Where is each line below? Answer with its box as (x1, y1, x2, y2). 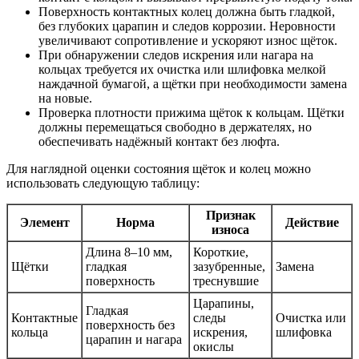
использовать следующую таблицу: (6, 175, 200, 190)
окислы (193, 339, 234, 353)
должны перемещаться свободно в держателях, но (38, 119, 312, 134)
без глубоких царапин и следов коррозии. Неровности (38, 18, 336, 33)
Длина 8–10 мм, (86, 244, 172, 259)
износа (212, 222, 249, 236)
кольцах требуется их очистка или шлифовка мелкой (38, 62, 326, 76)
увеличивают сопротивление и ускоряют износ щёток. (38, 33, 337, 47)
